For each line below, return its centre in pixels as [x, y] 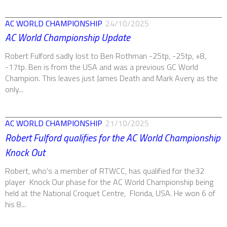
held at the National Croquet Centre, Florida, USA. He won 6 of [110, 193]
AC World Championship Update [68, 38]
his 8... [15, 204]
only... [14, 89]
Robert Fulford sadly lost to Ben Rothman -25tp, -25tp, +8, [106, 56]
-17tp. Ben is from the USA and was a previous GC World [102, 67]
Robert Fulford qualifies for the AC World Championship [113, 138]
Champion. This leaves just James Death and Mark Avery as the [111, 78]
